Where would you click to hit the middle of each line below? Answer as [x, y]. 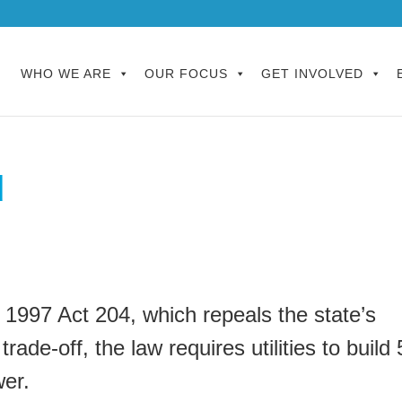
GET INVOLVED [312, 74]
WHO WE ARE [66, 74]
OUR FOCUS [186, 74]
